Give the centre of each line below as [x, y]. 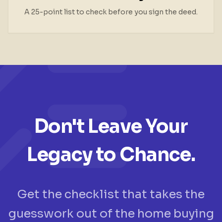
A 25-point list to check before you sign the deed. [111, 12]
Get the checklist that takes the [111, 194]
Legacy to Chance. [111, 155]
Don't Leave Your [111, 126]
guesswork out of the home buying [111, 214]
